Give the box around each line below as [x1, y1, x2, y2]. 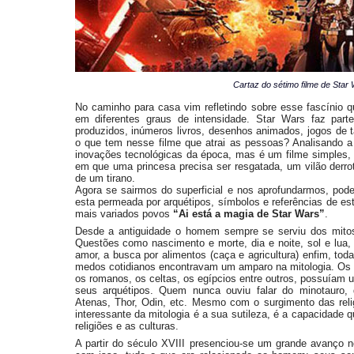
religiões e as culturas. [74, 320, 179, 332]
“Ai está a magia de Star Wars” [172, 208, 325, 220]
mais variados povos [74, 208, 173, 220]
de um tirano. [74, 172, 135, 184]
